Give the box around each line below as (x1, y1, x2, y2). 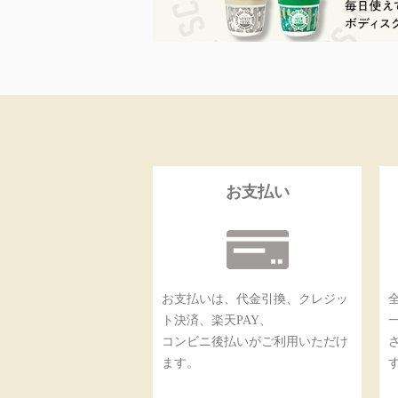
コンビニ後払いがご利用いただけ (162, 335, 348, 348)
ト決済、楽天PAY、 (162, 314, 272, 327)
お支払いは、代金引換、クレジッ (162, 292, 348, 306)
